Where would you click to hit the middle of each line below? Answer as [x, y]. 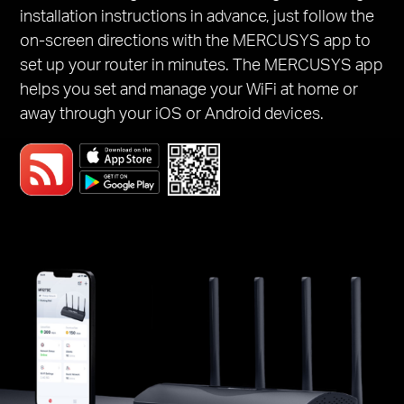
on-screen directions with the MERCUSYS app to [196, 40]
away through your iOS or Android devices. [172, 113]
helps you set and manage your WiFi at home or [189, 88]
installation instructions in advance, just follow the [197, 15]
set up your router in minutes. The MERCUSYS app [202, 64]
